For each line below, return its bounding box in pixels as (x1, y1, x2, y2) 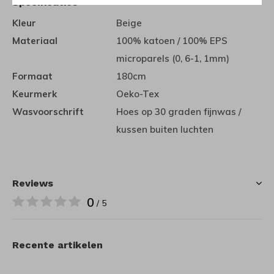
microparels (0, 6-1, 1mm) (116, 53, 229, 64)
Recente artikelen (12, 239, 103, 251)
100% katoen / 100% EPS (116, 35, 228, 46)
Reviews (12, 177, 53, 189)
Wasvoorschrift (12, 106, 84, 117)
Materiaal (12, 35, 57, 46)
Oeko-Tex (116, 88, 159, 100)
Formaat (12, 70, 53, 82)
